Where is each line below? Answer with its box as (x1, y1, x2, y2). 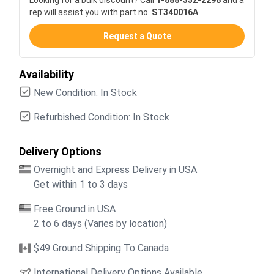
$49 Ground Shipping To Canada (34, 242, 169, 254)
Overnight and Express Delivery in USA (34, 163, 197, 176)
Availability (19, 67, 74, 81)
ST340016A (152, 7, 198, 17)
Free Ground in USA (34, 202, 116, 215)
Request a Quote (103, 31, 171, 41)
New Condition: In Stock (34, 86, 137, 98)
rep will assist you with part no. (29, 7, 152, 17)
